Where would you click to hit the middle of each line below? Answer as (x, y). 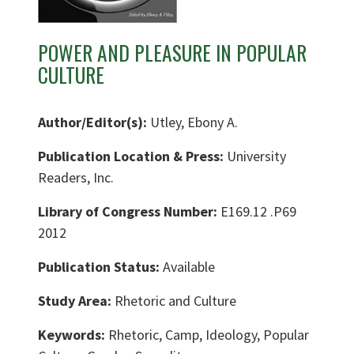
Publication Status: (100, 266)
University (256, 156)
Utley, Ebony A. (194, 122)
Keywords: (73, 334)
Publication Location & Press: (132, 156)
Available (189, 266)
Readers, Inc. (76, 177)
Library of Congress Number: (129, 211)
